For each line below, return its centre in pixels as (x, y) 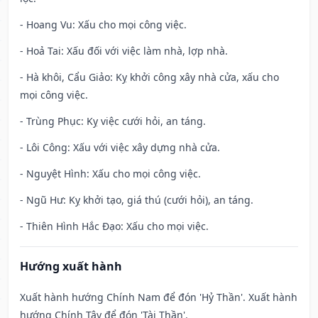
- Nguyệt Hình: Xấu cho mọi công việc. (110, 174)
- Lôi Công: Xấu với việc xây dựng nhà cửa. (120, 148)
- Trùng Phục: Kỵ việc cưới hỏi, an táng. (113, 121)
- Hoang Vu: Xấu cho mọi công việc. (103, 25)
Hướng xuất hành (71, 267)
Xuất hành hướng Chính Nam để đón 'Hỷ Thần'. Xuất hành (159, 297)
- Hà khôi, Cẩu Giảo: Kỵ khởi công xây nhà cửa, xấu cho (149, 77)
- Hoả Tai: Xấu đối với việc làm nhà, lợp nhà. (124, 51)
